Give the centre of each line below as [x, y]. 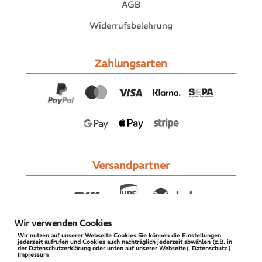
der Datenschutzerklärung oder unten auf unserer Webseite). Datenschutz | [124, 248]
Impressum [33, 255]
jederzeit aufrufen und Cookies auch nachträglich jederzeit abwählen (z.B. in [125, 242]
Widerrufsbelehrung [131, 25]
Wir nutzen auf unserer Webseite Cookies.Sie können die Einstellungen [119, 235]
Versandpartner [131, 165]
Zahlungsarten [131, 63]
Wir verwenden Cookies [63, 223]
